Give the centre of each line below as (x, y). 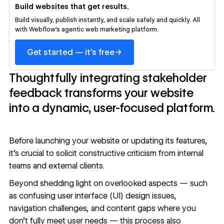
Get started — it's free (70, 52)
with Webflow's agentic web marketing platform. (86, 29)
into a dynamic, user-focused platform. (112, 108)
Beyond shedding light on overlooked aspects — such (108, 183)
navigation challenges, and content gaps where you (102, 208)
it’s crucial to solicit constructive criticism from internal (106, 153)
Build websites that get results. (72, 6)
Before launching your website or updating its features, (108, 140)
